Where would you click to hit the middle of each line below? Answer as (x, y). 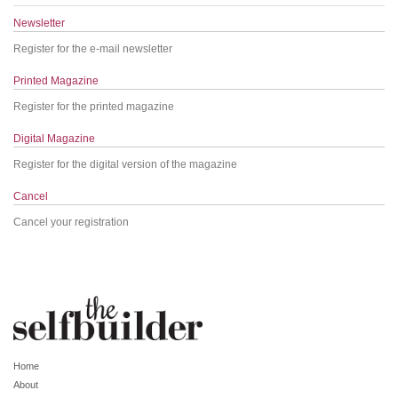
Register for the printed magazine (94, 106)
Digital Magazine (54, 138)
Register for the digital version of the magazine (125, 164)
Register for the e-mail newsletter (93, 48)
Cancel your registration (71, 222)
